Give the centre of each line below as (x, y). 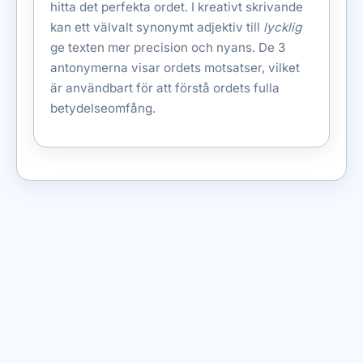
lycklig (282, 27)
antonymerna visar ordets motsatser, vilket (175, 67)
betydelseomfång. (103, 108)
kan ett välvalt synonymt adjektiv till (157, 27)
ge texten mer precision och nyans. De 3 (168, 47)
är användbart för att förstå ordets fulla (165, 88)
